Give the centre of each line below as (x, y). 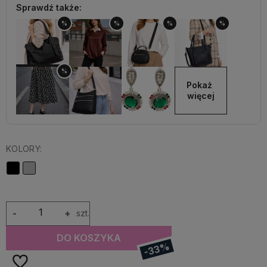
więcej (201, 96)
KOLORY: (24, 149)
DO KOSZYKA (89, 238)
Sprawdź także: (49, 7)
